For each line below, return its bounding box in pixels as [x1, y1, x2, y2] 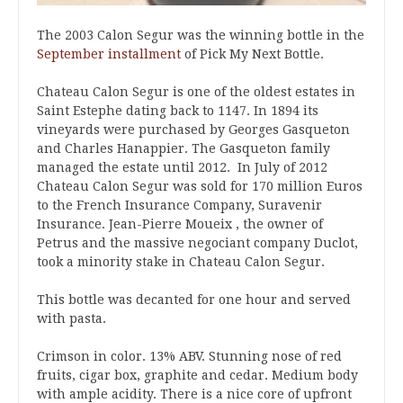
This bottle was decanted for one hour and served [37, 292, 351, 307]
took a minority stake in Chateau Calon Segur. [37, 255, 325, 269]
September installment [37, 47, 181, 61]
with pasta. [37, 311, 106, 326]
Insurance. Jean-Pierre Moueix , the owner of [37, 217, 323, 231]
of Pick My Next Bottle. [181, 47, 324, 61]
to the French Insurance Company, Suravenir [37, 198, 322, 212]
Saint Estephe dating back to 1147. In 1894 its [37, 103, 318, 118]
